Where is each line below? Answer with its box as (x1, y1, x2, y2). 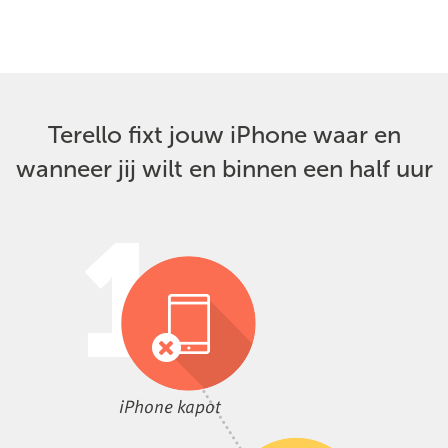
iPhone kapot (119, 398, 221, 417)
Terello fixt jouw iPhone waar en (47, 119, 401, 149)
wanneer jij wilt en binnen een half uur (15, 153, 433, 183)
